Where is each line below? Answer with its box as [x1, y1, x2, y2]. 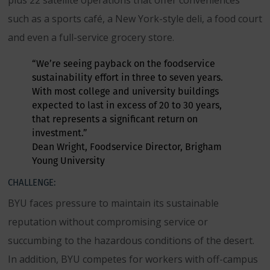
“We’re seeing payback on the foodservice [32, 57, 215, 71]
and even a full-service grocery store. [8, 31, 174, 44]
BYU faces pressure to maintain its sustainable [8, 196, 219, 210]
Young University [32, 154, 105, 168]
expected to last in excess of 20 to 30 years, [32, 98, 222, 112]
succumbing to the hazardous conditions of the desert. [8, 234, 254, 247]
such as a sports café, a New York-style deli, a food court [8, 12, 262, 25]
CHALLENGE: [8, 176, 56, 189]
